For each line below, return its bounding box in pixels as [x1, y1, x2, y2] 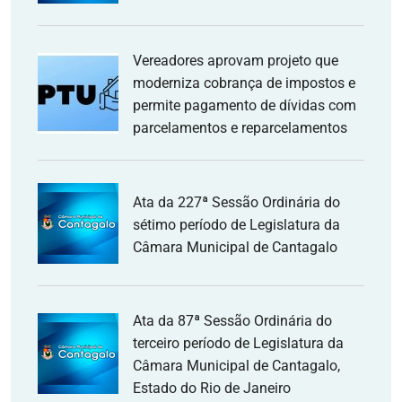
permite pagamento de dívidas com [133, 97, 356, 114]
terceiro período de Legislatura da [133, 335, 344, 352]
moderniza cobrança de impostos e [133, 74, 355, 92]
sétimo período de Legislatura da [133, 215, 340, 233]
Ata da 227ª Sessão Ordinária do [133, 193, 340, 211]
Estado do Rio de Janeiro [133, 380, 291, 397]
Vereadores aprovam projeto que [133, 52, 338, 69]
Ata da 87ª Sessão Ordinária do [133, 312, 332, 329]
